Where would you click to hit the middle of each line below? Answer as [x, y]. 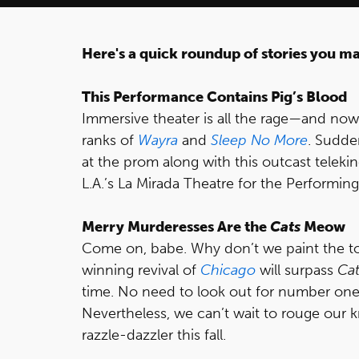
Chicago [228, 270]
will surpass [296, 270]
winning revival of [141, 270]
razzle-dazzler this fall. [154, 335]
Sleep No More [259, 140]
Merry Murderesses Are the [176, 227]
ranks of [110, 140]
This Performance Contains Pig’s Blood [214, 97]
